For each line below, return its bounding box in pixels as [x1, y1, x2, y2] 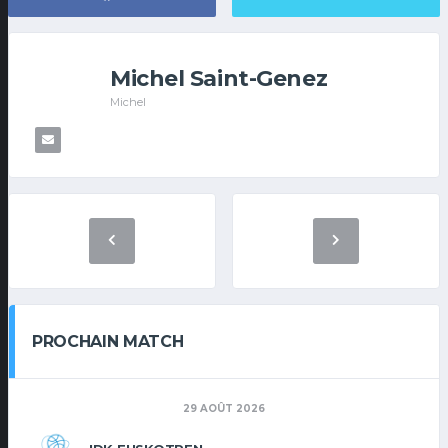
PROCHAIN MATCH [32, 332, 184, 352]
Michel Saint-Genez [110, 64, 328, 92]
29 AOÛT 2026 [183, 402, 265, 416]
